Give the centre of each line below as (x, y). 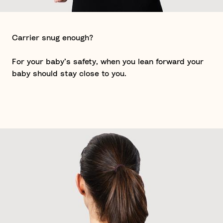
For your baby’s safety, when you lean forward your (108, 62)
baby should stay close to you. (69, 74)
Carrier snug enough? (53, 38)
